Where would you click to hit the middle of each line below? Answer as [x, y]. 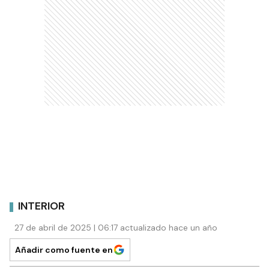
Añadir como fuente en [64, 249]
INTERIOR [41, 206]
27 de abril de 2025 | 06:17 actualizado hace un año [116, 227]
